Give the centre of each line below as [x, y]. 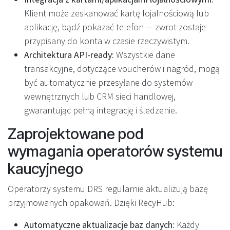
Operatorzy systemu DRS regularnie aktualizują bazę [108, 188]
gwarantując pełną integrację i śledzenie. [101, 110]
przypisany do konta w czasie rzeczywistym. [107, 41]
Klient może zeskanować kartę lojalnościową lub [117, 13]
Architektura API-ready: [69, 54]
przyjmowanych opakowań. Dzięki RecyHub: [91, 202]
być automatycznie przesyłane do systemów [108, 82]
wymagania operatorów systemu [115, 151]
